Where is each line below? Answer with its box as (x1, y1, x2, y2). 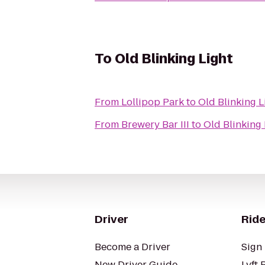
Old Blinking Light (115, 50, 233, 68)
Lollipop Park (121, 95, 184, 109)
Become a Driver (95, 240, 170, 254)
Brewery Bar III (121, 118, 189, 131)
